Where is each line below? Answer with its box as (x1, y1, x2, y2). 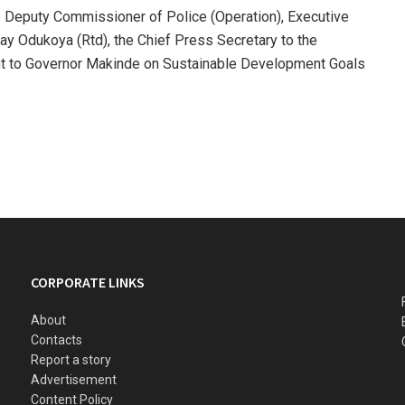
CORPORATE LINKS (31, 272, 145, 291)
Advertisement (31, 372, 117, 387)
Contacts (31, 332, 82, 347)
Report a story (31, 352, 111, 367)
